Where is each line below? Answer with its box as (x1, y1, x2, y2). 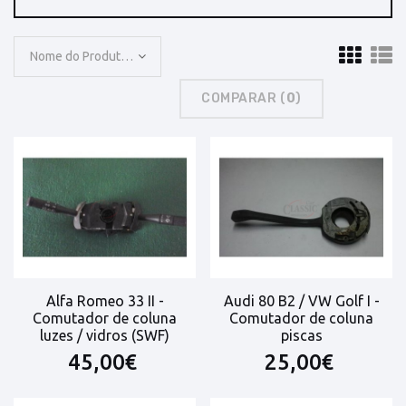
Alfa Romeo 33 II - (45, 293, 164, 310)
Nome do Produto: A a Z (121, 49, 133, 64)
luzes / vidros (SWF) (40, 327, 169, 344)
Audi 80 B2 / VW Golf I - (223, 293, 380, 310)
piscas (280, 327, 323, 344)
